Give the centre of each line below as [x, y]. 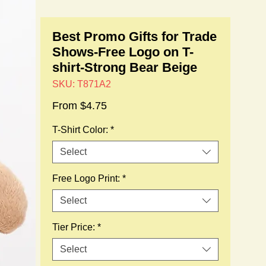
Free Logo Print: [86, 178]
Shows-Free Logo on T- [123, 52]
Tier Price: [74, 227]
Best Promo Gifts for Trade [134, 37]
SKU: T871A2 [82, 84]
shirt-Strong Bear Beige [125, 67]
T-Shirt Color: [80, 130]
